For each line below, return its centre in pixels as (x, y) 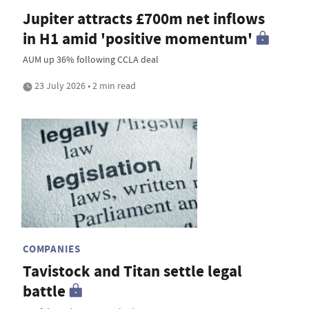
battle (44, 291)
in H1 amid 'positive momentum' (138, 39)
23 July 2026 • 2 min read (84, 86)
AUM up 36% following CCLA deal (91, 60)
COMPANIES (52, 249)
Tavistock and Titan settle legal (132, 271)
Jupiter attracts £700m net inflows (144, 19)
